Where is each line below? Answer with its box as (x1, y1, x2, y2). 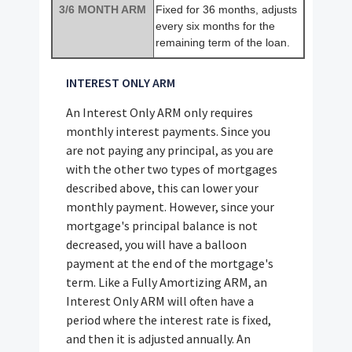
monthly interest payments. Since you (66, 123, 271, 139)
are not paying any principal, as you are (66, 141, 274, 158)
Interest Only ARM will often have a (66, 292, 255, 309)
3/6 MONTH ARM (59, 2, 146, 16)
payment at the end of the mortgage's (66, 255, 274, 271)
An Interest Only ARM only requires (66, 104, 254, 120)
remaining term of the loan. (156, 35, 290, 49)
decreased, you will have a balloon (66, 236, 247, 252)
